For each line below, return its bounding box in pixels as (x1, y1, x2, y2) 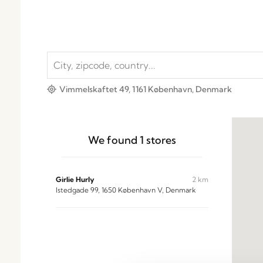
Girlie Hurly (56, 175, 95, 184)
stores (143, 133, 176, 147)
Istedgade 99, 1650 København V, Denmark (56, 186, 196, 194)
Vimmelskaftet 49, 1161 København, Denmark (59, 84, 232, 95)
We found (87, 133, 140, 147)
